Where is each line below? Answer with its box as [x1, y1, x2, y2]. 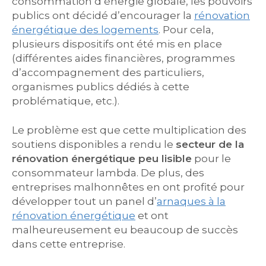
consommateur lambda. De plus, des [12, 167, 204, 179]
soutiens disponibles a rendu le [12, 138, 176, 150]
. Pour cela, [159, 24, 214, 36]
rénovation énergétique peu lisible [12, 153, 192, 164]
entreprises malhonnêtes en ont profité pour [12, 181, 245, 193]
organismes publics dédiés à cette [12, 81, 189, 93]
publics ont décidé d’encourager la [12, 9, 194, 21]
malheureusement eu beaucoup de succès [12, 224, 238, 236]
